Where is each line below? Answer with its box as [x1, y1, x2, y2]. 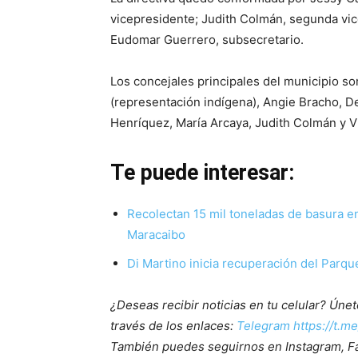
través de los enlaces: [110, 318, 237, 334]
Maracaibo [127, 227, 185, 243]
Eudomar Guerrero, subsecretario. [110, 32, 304, 48]
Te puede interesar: [110, 160, 294, 186]
